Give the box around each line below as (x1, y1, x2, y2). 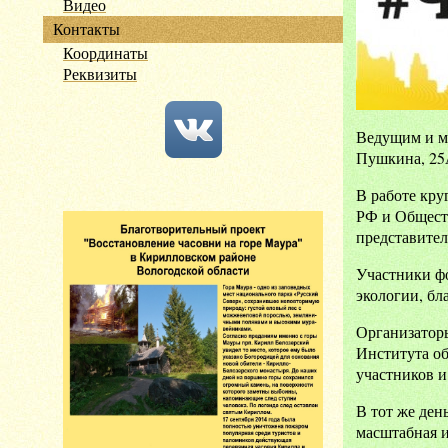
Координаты (63, 42, 148, 63)
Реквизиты (63, 63, 137, 84)
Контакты (53, 18, 120, 39)
